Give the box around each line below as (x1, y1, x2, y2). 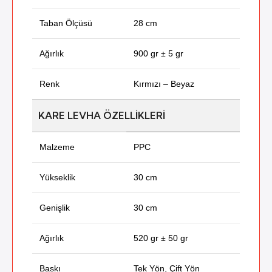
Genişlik (39, 203, 70, 213)
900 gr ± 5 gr (134, 49, 183, 59)
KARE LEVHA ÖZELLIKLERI (38, 109, 165, 122)
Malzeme (39, 142, 75, 152)
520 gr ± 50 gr (134, 233, 188, 243)
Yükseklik (39, 172, 75, 183)
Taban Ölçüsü (39, 18, 92, 29)
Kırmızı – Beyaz (134, 79, 194, 89)
